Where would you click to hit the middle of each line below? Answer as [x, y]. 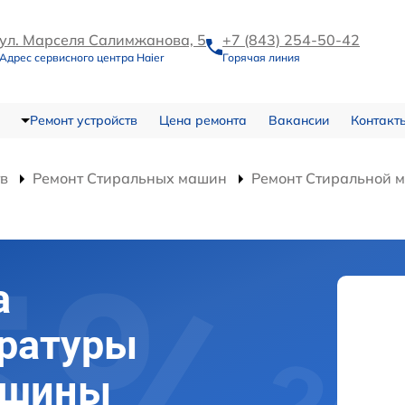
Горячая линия [261, 58]
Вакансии [298, 120]
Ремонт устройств [83, 120]
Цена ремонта [202, 120]
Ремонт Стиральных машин [130, 178]
